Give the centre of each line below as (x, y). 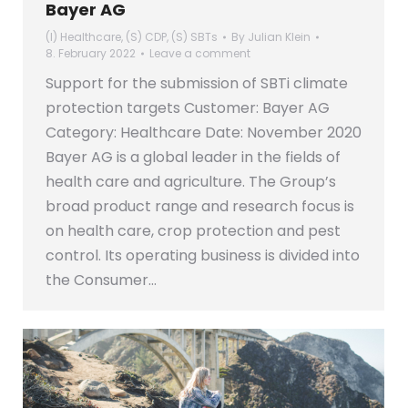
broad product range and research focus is (200, 207)
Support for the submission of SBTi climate (197, 84)
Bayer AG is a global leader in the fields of (193, 158)
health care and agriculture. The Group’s (191, 182)
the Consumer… (101, 280)
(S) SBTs (194, 37)
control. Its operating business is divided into (203, 256)
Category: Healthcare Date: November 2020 (204, 133)
